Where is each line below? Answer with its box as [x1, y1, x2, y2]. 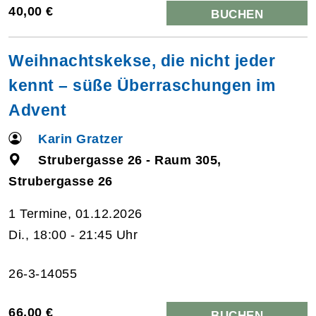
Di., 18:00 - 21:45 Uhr [8, 227, 138, 242]
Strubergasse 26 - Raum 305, [38, 152, 221, 167]
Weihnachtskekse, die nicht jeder [8, 51, 275, 70]
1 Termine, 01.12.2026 [8, 206, 142, 221]
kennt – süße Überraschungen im [8, 75, 275, 95]
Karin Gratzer [38, 131, 123, 146]
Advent [8, 100, 66, 119]
